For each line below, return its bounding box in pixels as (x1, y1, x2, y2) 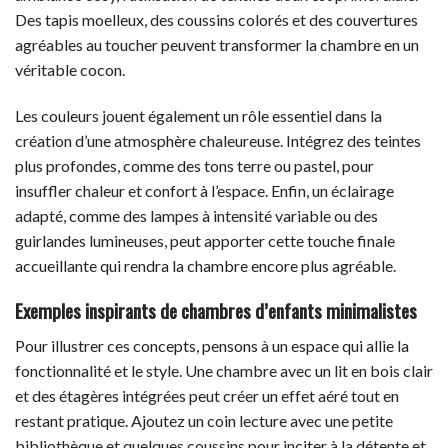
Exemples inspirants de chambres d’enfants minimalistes (15, 295, 417, 325)
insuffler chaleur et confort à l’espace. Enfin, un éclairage (15, 181, 394, 201)
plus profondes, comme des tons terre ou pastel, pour (15, 156, 374, 176)
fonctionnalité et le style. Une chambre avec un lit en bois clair (15, 360, 433, 380)
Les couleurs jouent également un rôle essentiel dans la (15, 106, 382, 126)
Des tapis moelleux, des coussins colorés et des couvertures (15, 10, 418, 30)
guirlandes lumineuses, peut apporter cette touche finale (15, 231, 395, 251)
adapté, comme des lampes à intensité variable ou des (15, 206, 378, 226)
